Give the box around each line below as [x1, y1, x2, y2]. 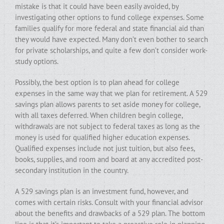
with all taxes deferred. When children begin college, [15, 110, 182, 120]
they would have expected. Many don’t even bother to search [15, 34, 208, 44]
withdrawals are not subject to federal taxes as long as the [15, 121, 200, 131]
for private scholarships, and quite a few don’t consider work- [15, 45, 207, 55]
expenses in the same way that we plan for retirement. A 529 [15, 88, 207, 98]
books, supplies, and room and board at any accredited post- [15, 154, 203, 164]
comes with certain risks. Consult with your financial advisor [15, 197, 203, 207]
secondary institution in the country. [15, 165, 128, 175]
